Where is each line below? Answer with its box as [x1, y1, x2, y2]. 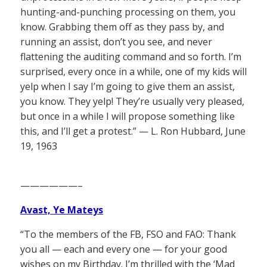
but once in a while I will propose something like [20, 109, 235, 123]
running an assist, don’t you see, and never [20, 35, 212, 48]
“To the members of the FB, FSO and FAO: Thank [20, 227, 236, 241]
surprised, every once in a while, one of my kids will [20, 64, 247, 78]
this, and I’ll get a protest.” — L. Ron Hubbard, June [20, 124, 246, 138]
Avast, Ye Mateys [20, 203, 103, 216]
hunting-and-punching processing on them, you [20, 5, 235, 18]
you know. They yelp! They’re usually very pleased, [20, 94, 244, 108]
